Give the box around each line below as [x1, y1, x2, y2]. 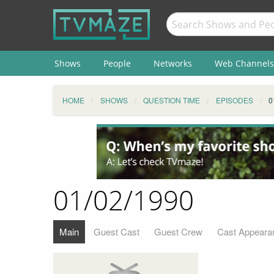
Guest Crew [154, 224, 202, 238]
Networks [153, 57, 192, 69]
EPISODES [215, 95, 253, 105]
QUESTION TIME [143, 95, 200, 105]
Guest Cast [94, 224, 139, 238]
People [103, 57, 131, 69]
